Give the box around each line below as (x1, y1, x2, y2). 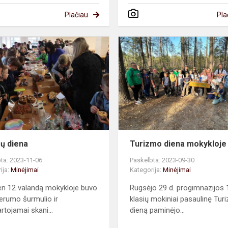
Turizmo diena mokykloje (130, 138, 227, 149)
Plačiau (64, 10, 88, 19)
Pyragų (108, 36, 134, 46)
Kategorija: (130, 165, 163, 174)
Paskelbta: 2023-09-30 (130, 156, 195, 164)
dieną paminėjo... (130, 205, 185, 215)
